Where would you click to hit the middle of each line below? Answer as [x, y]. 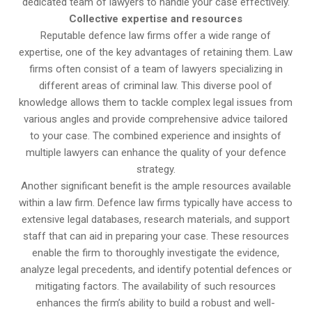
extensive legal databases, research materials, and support [156, 219]
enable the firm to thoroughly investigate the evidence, [156, 252]
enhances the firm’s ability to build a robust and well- [156, 303]
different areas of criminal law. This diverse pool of [156, 85]
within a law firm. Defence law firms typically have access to [156, 202]
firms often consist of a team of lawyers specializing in [156, 69]
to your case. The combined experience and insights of [156, 135]
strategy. [156, 169]
